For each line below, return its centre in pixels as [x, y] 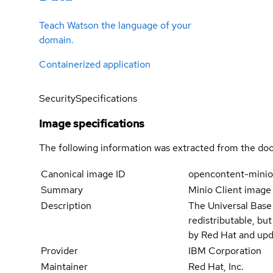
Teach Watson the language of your [115, 26]
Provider [59, 251]
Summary [62, 190]
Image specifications [92, 124]
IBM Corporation [225, 251]
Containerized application [95, 65]
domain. [56, 40]
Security [57, 99]
